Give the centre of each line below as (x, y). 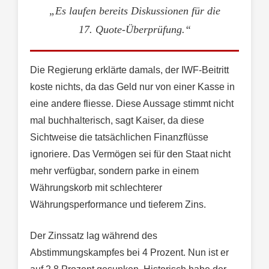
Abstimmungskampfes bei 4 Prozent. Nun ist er (129, 253)
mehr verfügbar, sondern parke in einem (114, 171)
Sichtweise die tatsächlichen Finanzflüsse (119, 138)
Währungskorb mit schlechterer (96, 188)
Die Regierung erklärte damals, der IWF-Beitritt (129, 70)
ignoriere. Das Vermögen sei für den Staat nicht (130, 154)
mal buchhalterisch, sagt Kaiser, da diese (117, 121)
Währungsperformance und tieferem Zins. (118, 205)
